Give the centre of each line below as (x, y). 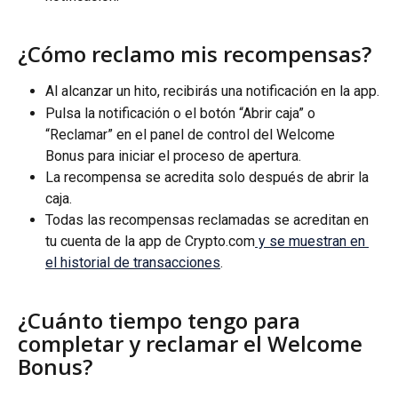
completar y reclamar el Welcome (193, 344)
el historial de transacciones (133, 262)
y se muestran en (312, 241)
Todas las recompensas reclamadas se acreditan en (209, 219)
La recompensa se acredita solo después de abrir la (209, 177)
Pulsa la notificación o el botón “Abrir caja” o (182, 113)
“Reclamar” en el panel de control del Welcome (192, 134)
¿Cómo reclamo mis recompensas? (195, 54)
